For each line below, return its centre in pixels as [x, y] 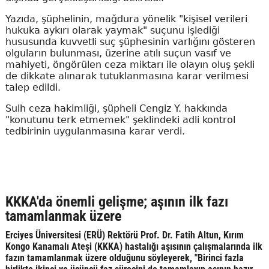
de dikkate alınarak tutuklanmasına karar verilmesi [127, 76]
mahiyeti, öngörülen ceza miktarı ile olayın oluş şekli [130, 64]
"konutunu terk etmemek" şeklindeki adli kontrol [120, 119]
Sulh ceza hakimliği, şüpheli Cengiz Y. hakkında [116, 108]
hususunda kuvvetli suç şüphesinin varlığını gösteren [130, 41]
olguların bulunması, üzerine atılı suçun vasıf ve [118, 53]
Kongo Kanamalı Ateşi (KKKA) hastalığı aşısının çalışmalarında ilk [134, 246]
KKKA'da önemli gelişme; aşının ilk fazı [116, 201]
